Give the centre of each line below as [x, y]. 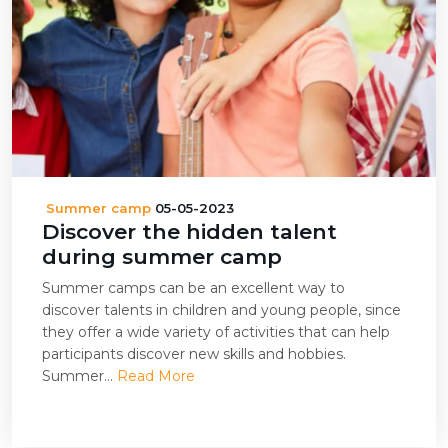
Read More [156, 376]
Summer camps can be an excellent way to [193, 288]
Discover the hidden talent [189, 231]
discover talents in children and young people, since [221, 310]
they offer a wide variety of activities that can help [216, 332]
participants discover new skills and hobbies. [194, 354]
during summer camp [162, 256]
